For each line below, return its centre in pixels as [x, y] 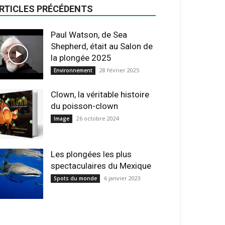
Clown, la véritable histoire [100, 94]
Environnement [73, 70]
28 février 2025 [119, 70]
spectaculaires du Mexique [101, 166]
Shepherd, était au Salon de [102, 46]
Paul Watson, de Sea [89, 35]
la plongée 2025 [81, 58]
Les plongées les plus [91, 154]
